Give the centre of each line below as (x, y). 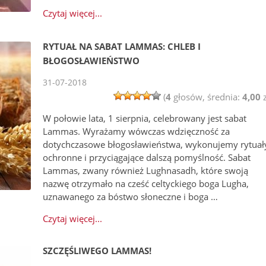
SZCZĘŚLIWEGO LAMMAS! (97, 251)
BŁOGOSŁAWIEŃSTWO (91, 61)
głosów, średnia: (207, 97)
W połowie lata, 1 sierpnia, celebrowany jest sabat (145, 118)
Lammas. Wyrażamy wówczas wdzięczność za (137, 132)
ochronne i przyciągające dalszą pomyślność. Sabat (147, 158)
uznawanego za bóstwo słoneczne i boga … (131, 197)
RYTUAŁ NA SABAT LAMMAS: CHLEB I (122, 47)
